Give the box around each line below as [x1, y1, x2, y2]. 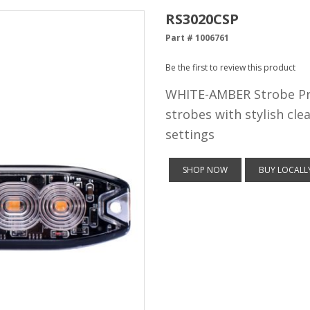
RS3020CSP [165, 10, 239, 28]
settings [165, 126, 215, 143]
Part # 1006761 [165, 32, 229, 44]
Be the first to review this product [165, 62, 295, 73]
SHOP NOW [183, 164, 228, 176]
